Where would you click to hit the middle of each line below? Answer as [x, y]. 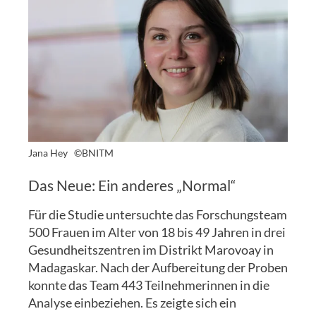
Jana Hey [49, 153]
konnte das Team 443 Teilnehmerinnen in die [149, 285]
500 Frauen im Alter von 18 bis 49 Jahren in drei [157, 232]
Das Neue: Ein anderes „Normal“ [132, 185]
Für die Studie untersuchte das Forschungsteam [158, 214]
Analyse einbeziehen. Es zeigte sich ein [132, 302]
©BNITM [92, 153]
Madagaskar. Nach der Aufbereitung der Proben [158, 267]
